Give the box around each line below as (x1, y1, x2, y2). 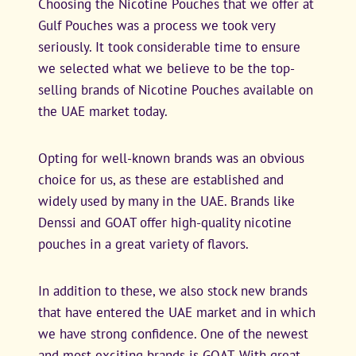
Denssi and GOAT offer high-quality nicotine (38, 213, 292, 231)
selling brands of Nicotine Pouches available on (38, 80, 313, 99)
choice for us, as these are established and (38, 170, 284, 188)
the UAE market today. (38, 102, 168, 120)
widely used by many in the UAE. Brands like (38, 192, 295, 210)
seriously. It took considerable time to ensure (38, 37, 300, 56)
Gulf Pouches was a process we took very (38, 16, 275, 34)
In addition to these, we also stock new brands (38, 281, 308, 300)
